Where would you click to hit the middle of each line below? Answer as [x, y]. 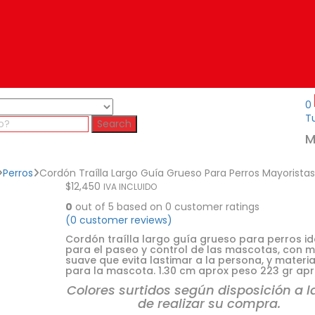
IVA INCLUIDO [130, 187]
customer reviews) [124, 220]
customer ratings [215, 207]
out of [90, 207]
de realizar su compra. [209, 303]
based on [139, 207]
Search [114, 124]
